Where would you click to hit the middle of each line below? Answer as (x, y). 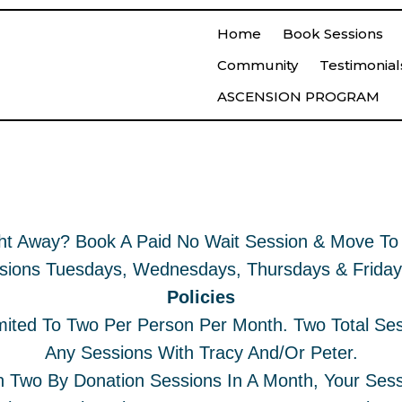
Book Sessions (333, 34)
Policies (201, 297)
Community (258, 65)
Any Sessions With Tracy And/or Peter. (201, 353)
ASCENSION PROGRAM (298, 96)
